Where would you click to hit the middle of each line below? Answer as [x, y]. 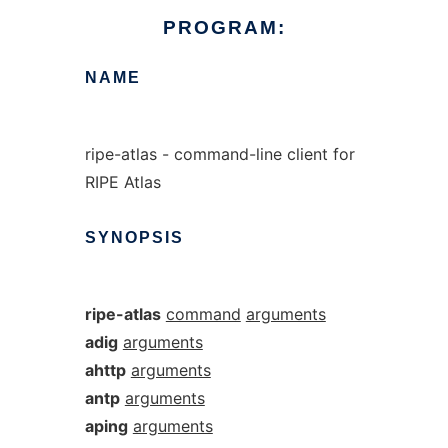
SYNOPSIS [134, 237]
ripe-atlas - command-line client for [219, 154]
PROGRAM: [224, 27]
